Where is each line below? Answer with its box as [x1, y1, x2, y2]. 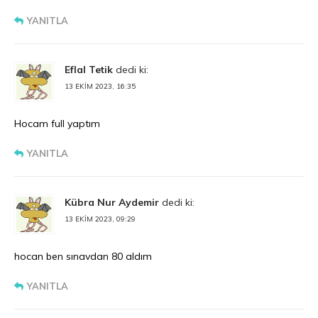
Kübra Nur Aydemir [65, 196, 159, 209]
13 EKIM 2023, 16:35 [65, 82, 136, 92]
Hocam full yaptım [14, 117, 100, 131]
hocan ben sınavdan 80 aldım [14, 250, 152, 263]
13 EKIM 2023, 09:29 [65, 214, 136, 224]
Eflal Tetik [65, 63, 113, 77]
